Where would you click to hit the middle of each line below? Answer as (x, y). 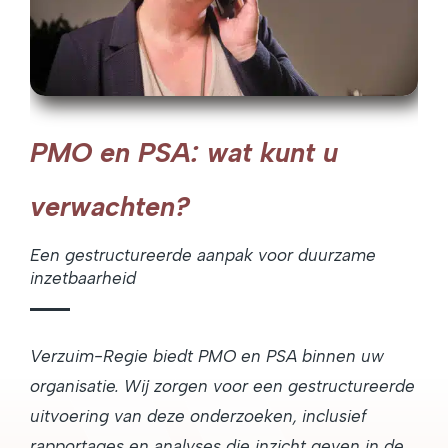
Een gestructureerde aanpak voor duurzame (203, 254)
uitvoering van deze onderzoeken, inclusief (198, 415)
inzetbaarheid (83, 277)
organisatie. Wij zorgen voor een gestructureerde (222, 385)
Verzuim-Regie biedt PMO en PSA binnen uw (207, 355)
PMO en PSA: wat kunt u (184, 152)
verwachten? (110, 206)
